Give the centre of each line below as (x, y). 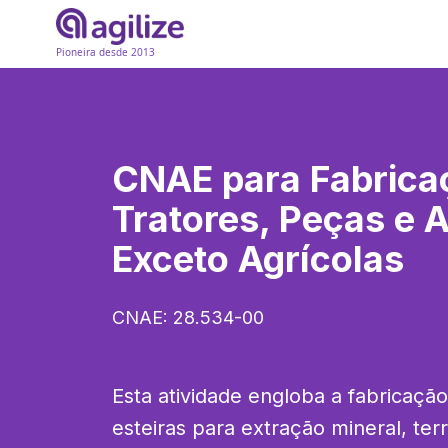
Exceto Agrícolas (258, 259)
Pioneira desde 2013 (105, 52)
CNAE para (211, 179)
